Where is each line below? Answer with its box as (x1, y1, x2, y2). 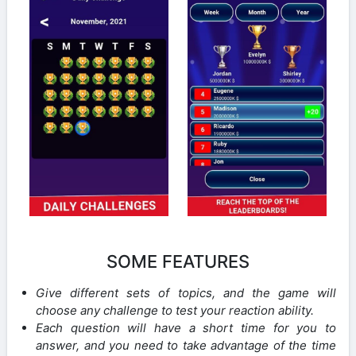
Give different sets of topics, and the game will (36, 284, 336, 300)
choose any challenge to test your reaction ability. (36, 302, 314, 318)
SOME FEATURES (106, 250, 250, 272)
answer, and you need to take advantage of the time (36, 337, 336, 353)
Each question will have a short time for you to (36, 319, 336, 335)
